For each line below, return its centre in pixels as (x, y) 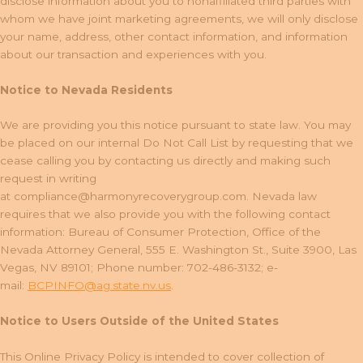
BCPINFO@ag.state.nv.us (99, 286)
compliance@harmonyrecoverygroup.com (130, 196)
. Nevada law (282, 196)
